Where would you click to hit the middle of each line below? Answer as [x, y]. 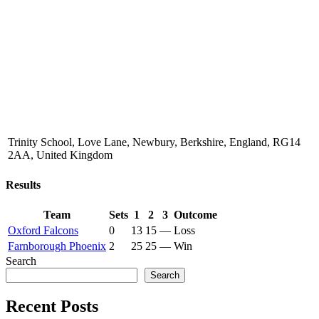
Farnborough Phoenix [57, 246]
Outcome [195, 215]
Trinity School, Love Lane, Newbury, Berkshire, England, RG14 [154, 142]
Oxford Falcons [43, 231]
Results [23, 185]
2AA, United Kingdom [60, 155]
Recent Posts [52, 307]
